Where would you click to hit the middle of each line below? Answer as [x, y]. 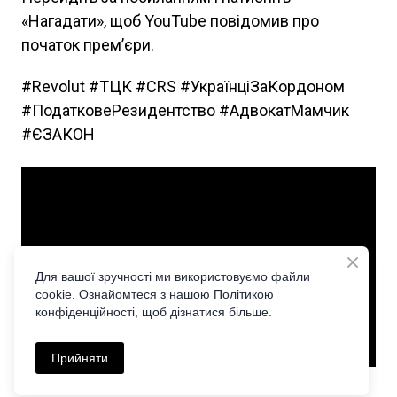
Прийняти [80, 358]
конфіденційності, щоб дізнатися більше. [154, 312]
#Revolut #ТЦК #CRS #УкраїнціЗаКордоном [183, 86]
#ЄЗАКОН [58, 134]
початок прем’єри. [88, 45]
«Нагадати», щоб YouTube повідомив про [170, 21]
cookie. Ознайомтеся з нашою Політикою [155, 294]
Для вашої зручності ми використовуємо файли [173, 276]
